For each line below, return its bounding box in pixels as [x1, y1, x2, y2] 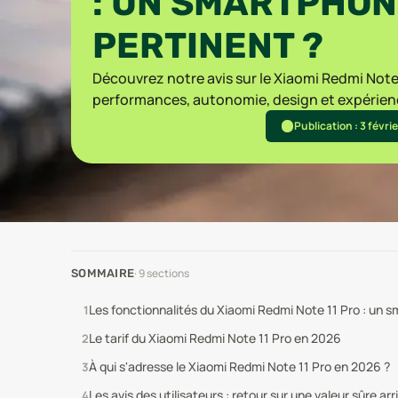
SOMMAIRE [71, 267, 135, 280]
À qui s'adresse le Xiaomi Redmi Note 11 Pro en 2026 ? [88, 358, 390, 375]
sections [145, 266, 190, 281]
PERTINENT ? [92, 25, 323, 67]
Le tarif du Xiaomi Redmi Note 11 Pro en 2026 [88, 330, 341, 346]
